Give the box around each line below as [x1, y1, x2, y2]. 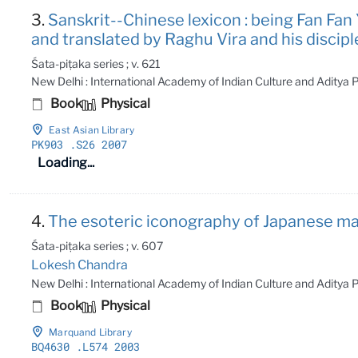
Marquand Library [49, 325, 132, 338]
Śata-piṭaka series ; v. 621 [31, 56, 161, 70]
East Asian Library [49, 123, 135, 136]
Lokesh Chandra [31, 257, 129, 272]
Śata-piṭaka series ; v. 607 [31, 238, 164, 253]
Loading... [38, 154, 95, 170]
